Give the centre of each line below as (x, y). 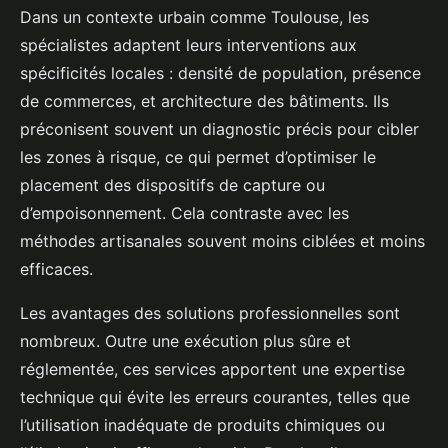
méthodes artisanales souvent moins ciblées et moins (222, 241)
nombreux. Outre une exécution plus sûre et (185, 341)
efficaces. (56, 269)
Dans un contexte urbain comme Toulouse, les (194, 17)
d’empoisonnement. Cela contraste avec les (184, 213)
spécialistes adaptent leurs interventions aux (188, 45)
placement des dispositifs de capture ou (172, 185)
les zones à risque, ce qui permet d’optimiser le (198, 157)
